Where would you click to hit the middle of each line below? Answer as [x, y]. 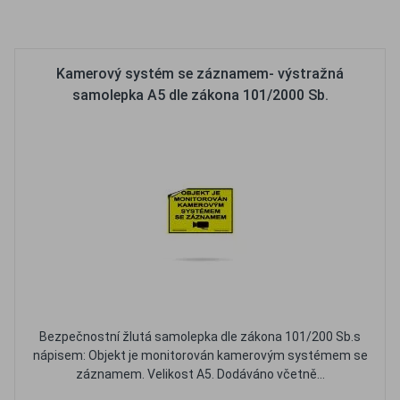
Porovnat [254, 23]
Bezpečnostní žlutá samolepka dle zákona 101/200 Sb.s [200, 337]
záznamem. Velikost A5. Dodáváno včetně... [200, 374]
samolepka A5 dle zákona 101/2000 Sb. [200, 95]
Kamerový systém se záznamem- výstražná [200, 74]
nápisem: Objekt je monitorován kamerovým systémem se [200, 355]
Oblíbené [164, 23]
